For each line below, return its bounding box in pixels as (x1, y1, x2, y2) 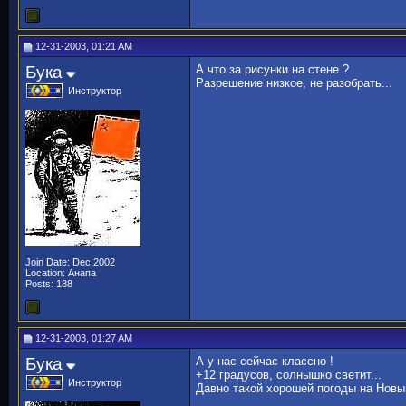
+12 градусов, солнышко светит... (196, 368, 382, 382)
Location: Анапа (25, 267, 96, 278)
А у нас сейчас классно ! (196, 354, 333, 368)
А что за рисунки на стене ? (196, 63, 349, 76)
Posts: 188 (25, 278, 72, 289)
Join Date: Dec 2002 (25, 256, 115, 267)
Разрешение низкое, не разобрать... (196, 76, 392, 90)
